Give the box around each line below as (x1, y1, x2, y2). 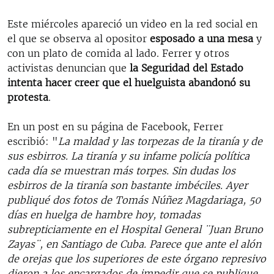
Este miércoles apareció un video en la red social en (7, 17, 257, 30)
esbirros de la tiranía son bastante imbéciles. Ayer (7, 179, 248, 191)
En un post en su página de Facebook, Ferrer (7, 120, 223, 133)
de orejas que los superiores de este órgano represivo (7, 252, 266, 265)
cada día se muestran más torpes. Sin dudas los (7, 164, 235, 177)
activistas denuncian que (7, 61, 130, 74)
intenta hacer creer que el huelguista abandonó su (7, 76, 250, 89)
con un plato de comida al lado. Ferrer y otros (7, 46, 229, 59)
